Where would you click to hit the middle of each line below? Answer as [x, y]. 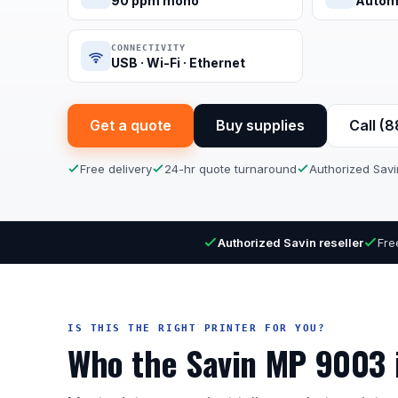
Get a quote [131, 125]
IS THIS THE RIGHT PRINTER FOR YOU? [197, 328]
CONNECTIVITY [148, 48]
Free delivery [116, 169]
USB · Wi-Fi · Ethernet [178, 63]
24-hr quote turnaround [231, 169]
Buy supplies [260, 125]
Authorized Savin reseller [291, 243]
